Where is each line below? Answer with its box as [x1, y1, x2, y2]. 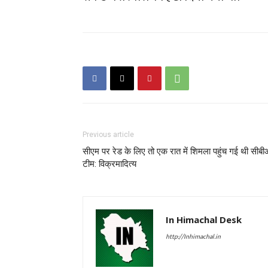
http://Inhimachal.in [166, 232, 221, 242]
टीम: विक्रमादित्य [83, 159, 136, 169]
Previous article [83, 130, 134, 139]
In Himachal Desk [166, 214, 242, 226]
